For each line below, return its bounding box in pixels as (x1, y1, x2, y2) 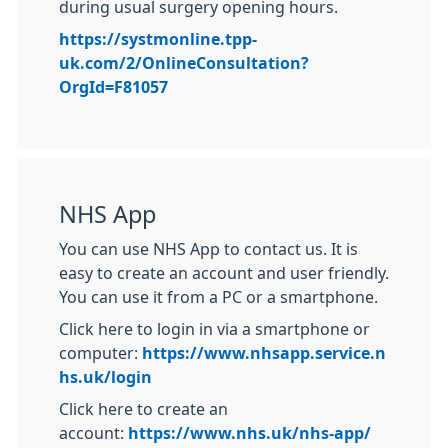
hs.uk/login (59, 369, 152, 386)
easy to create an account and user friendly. (59, 265, 389, 282)
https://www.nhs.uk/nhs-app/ (128, 425, 371, 442)
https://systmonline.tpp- (59, 31, 257, 48)
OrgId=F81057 (59, 79, 168, 96)
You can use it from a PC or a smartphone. (59, 289, 378, 306)
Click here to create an (59, 401, 228, 418)
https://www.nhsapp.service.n (142, 345, 386, 362)
